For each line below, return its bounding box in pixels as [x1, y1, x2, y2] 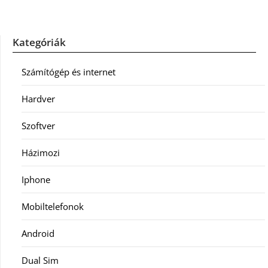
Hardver [22, 93, 55, 105]
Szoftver [22, 120, 55, 132]
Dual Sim [22, 254, 59, 266]
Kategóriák [13, 35, 66, 49]
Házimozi [22, 147, 60, 159]
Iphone [22, 173, 50, 185]
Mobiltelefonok [22, 200, 84, 212]
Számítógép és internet [22, 66, 115, 78]
